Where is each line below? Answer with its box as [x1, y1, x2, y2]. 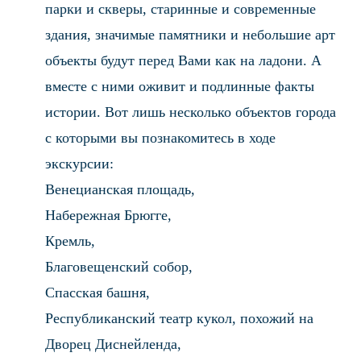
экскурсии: [45, 156, 114, 172]
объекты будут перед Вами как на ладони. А [45, 52, 322, 68]
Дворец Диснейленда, [45, 336, 181, 352]
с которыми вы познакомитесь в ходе [45, 130, 276, 146]
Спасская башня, [45, 284, 150, 301]
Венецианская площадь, [45, 181, 195, 197]
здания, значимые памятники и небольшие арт [45, 27, 335, 43]
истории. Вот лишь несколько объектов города [45, 104, 336, 120]
